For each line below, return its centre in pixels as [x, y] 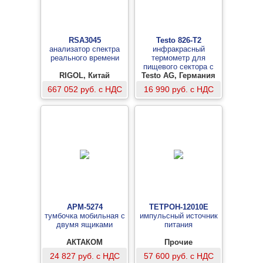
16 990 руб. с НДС [178, 89]
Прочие [178, 242]
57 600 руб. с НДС [178, 256]
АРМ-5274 [85, 207]
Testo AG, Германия [178, 75]
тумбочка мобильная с [85, 216]
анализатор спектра [85, 49]
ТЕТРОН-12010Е [178, 207]
